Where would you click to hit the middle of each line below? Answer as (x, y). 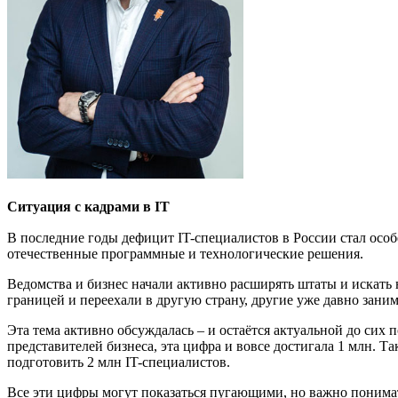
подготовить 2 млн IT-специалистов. (120, 362)
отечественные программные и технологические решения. (187, 254)
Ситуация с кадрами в (81, 207)
